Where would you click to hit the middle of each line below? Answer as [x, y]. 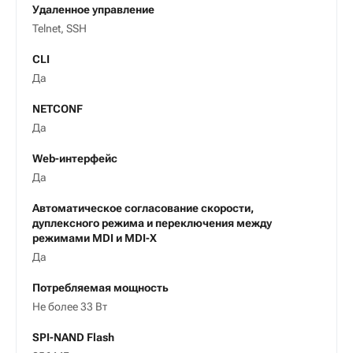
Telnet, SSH [59, 29]
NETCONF [58, 109]
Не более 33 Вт [70, 307]
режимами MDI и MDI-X [95, 238]
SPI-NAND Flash [73, 338]
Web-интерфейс [75, 159]
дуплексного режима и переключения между [152, 223]
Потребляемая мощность [100, 288]
